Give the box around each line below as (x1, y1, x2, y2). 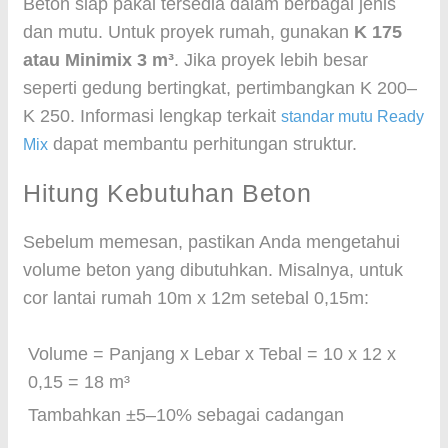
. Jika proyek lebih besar (174, 50, 368, 70)
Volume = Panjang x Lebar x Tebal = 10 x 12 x (28, 344, 396, 364)
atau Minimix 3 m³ (23, 50, 174, 70)
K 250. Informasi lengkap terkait (23, 106, 281, 126)
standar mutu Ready (281, 108, 424, 125)
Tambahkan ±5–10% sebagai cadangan (28, 405, 344, 425)
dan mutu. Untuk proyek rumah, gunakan (23, 22, 354, 42)
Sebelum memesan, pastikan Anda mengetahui (23, 232, 400, 252)
